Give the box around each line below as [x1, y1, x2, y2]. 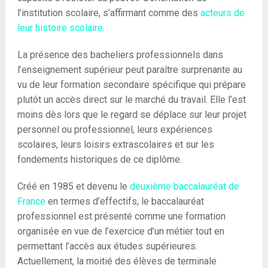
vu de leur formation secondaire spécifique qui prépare [17, 79, 246, 90]
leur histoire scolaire [17, 22, 103, 33]
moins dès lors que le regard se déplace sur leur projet [17, 109, 246, 120]
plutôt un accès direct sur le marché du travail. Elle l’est [17, 94, 246, 105]
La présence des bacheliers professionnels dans [17, 49, 223, 60]
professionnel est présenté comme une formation [17, 211, 226, 222]
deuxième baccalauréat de [129, 181, 239, 192]
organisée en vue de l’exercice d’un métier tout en [17, 226, 224, 237]
